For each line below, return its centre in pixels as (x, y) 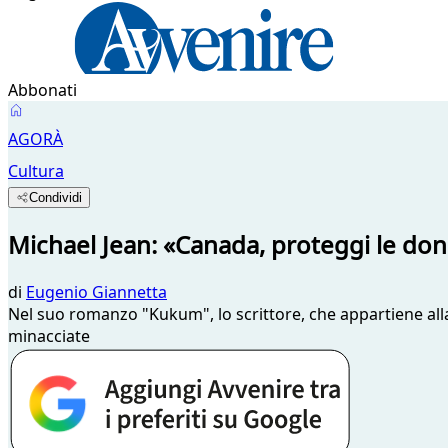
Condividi (56, 197)
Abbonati (42, 90)
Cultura (36, 171)
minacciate (49, 335)
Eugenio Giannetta (96, 291)
